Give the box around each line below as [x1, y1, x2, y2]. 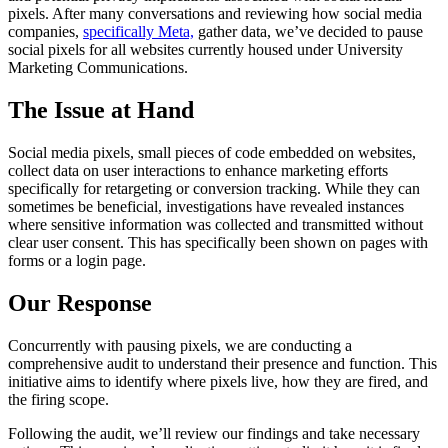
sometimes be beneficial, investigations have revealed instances [8, 198, 404, 216]
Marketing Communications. [8, 59, 188, 77]
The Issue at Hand [8, 97, 194, 124]
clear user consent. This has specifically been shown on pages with [8, 234, 428, 252]
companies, [8, 23, 83, 41]
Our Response [8, 289, 152, 316]
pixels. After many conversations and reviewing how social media [8, 5, 422, 23]
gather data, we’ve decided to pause [194, 23, 423, 41]
